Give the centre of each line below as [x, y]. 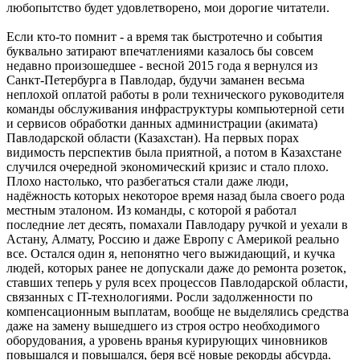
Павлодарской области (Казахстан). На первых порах [153, 137]
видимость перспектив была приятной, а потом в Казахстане [174, 152]
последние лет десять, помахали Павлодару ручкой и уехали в [177, 224]
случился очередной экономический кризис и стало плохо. [168, 166]
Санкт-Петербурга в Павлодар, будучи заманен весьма [155, 80]
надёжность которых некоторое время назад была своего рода [176, 195]
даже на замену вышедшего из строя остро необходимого [163, 325]
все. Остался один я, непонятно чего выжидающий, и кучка [171, 253]
